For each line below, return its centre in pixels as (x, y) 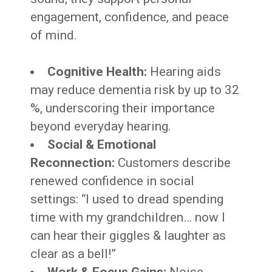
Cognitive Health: (97, 72)
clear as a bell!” (73, 254)
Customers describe (173, 163)
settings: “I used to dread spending (127, 199)
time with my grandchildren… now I (128, 218)
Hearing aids (184, 72)
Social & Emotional (102, 145)
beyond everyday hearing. (101, 127)
